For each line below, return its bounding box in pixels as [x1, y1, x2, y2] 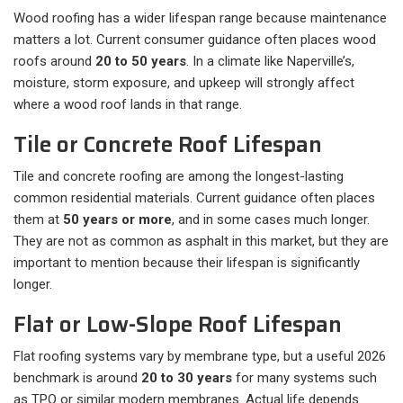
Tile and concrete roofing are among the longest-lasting [13, 168, 344, 185]
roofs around [13, 53, 95, 70]
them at [13, 211, 63, 228]
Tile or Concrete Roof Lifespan [13, 128, 322, 163]
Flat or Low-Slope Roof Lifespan [13, 308, 342, 343]
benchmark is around [13, 370, 141, 387]
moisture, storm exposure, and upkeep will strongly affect [13, 75, 354, 92]
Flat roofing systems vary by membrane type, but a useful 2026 [13, 348, 386, 365]
